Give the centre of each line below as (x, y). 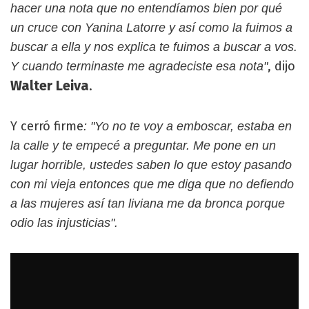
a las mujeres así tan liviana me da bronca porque (148, 203)
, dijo (281, 66)
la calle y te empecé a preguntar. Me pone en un (143, 146)
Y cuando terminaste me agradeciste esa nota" (139, 66)
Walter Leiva (50, 86)
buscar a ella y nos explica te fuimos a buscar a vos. (154, 47)
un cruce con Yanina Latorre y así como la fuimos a (151, 28)
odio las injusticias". (64, 223)
